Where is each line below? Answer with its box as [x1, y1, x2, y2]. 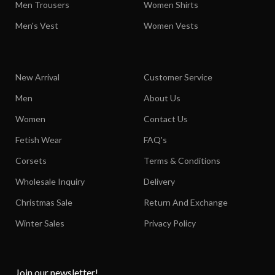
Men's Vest [15, 20, 58, 31]
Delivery [143, 176, 175, 187]
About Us [143, 92, 180, 103]
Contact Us [143, 113, 188, 124]
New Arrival [15, 71, 60, 82]
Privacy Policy [143, 217, 196, 228]
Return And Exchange [143, 196, 228, 207]
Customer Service [143, 71, 212, 82]
